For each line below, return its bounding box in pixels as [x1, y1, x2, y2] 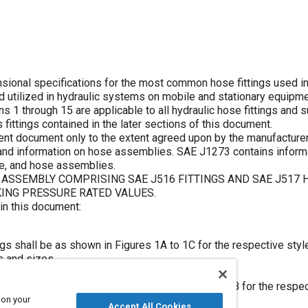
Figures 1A [115, 239, 167, 252]
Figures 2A [151, 280, 203, 294]
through [19, 104, 60, 118]
